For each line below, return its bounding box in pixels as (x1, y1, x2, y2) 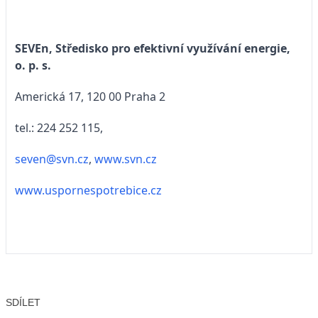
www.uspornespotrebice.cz (15, 182, 162, 199)
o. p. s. (15, 57, 51, 74)
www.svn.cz (94, 151, 157, 168)
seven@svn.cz (15, 151, 89, 168)
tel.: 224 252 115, (15, 120, 103, 136)
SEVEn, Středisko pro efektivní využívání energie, (15, 40, 290, 57)
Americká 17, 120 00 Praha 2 (15, 89, 165, 105)
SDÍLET (6, 297, 40, 309)
